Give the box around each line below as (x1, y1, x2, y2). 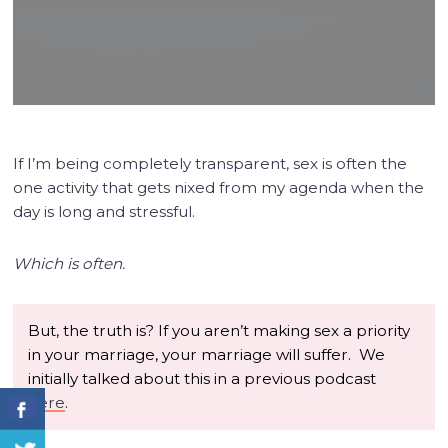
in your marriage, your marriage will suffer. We (28, 344, 386, 364)
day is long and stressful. (13, 201, 196, 221)
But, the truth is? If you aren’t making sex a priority (28, 320, 411, 340)
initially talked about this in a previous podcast (28, 368, 377, 388)
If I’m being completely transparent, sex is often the (13, 153, 408, 173)
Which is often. (13, 253, 126, 273)
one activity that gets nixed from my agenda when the (13, 177, 425, 197)
